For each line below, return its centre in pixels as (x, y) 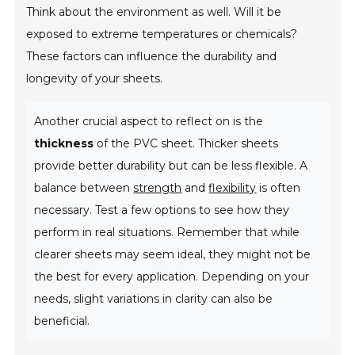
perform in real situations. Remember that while (167, 233)
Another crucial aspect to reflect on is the (149, 122)
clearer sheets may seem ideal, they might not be (173, 255)
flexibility (233, 188)
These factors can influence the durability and (152, 57)
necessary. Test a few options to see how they (162, 210)
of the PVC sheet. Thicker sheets (186, 144)
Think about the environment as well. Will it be (154, 12)
